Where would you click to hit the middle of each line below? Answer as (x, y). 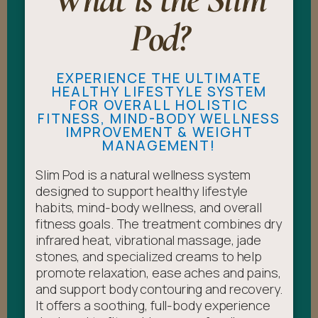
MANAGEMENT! (159, 145)
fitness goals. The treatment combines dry (159, 223)
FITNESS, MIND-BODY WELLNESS (159, 118)
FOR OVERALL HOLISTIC (159, 105)
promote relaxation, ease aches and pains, (158, 272)
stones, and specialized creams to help (149, 256)
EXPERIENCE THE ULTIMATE (159, 78)
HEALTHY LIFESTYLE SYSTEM (159, 91)
